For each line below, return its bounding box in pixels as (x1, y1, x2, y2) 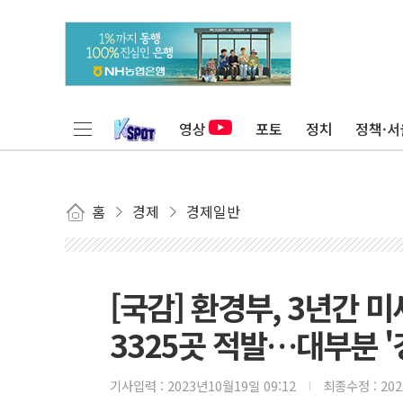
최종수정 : (323, 376, 381, 395)
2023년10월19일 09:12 (167, 376, 296, 395)
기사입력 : (110, 376, 167, 395)
